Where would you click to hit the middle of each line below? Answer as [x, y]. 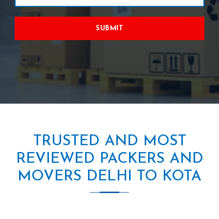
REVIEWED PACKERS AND [109, 159]
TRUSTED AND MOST [109, 141]
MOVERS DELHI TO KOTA [109, 176]
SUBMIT [109, 28]
